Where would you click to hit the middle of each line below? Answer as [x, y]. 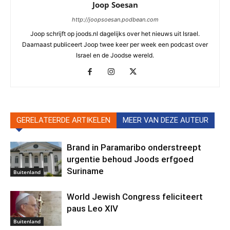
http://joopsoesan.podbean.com [115, 19]
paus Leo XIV [92, 208]
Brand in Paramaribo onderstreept [134, 147]
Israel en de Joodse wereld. [115, 55]
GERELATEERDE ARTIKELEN [63, 120]
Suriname [85, 171]
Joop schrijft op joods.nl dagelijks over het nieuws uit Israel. [115, 33]
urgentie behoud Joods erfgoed [130, 159]
